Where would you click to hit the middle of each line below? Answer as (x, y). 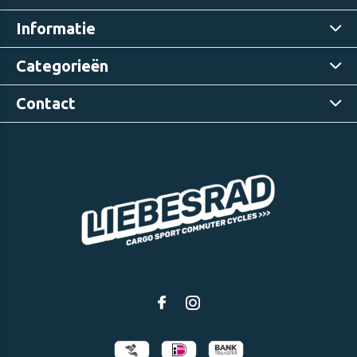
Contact (46, 104)
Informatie (56, 29)
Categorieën (62, 66)
